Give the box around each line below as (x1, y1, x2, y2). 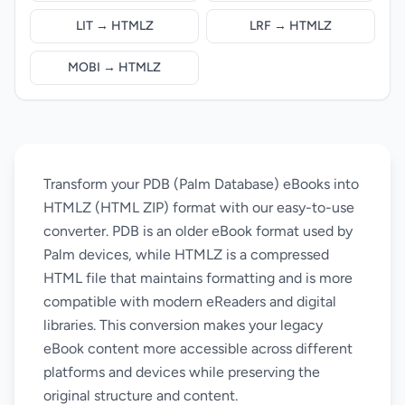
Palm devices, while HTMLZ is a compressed (43, 246, 329, 263)
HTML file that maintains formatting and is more (43, 269, 353, 287)
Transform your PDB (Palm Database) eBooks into (43, 175, 359, 193)
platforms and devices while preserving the (43, 363, 320, 381)
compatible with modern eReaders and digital (43, 293, 336, 310)
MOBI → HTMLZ (68, 60, 161, 75)
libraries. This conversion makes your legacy (43, 316, 323, 334)
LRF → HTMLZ (250, 18, 332, 33)
